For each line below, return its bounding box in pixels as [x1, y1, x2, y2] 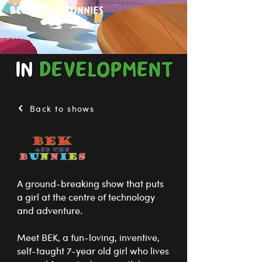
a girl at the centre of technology [17, 190, 155, 204]
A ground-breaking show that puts [17, 177, 164, 190]
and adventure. [17, 204, 82, 217]
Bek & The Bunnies [10, 6, 104, 16]
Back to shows [30, 102, 95, 114]
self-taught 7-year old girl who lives [17, 244, 169, 257]
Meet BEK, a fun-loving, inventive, [17, 230, 160, 244]
